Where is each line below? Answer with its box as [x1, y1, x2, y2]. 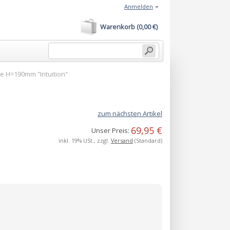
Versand [110, 136, 133, 144]
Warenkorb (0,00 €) [100, 22, 158, 31]
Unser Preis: [91, 125, 131, 135]
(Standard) [132, 136, 162, 144]
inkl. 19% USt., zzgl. [58, 136, 111, 144]
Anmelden [124, 3, 153, 10]
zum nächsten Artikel [98, 108, 162, 118]
